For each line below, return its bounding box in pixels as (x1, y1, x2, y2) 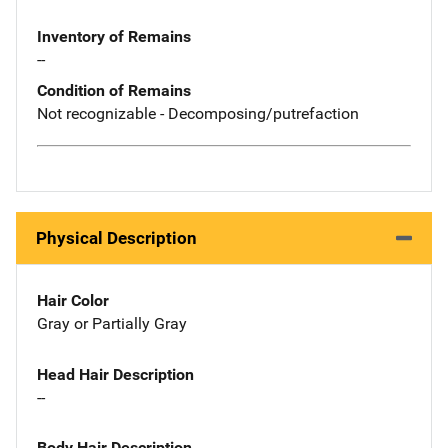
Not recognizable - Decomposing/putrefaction (37, 104, 359, 124)
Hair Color (37, 290, 109, 310)
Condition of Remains (37, 81, 191, 101)
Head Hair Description (37, 364, 194, 384)
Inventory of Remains (37, 27, 191, 47)
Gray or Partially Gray (37, 313, 187, 333)
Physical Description (36, 227, 197, 248)
